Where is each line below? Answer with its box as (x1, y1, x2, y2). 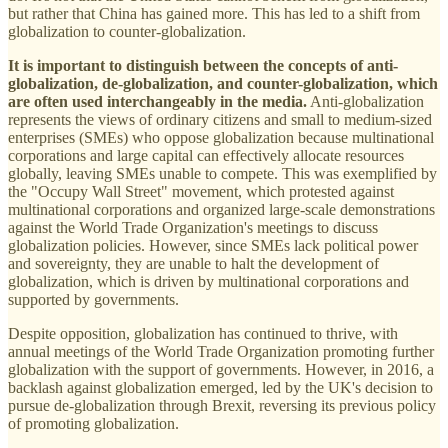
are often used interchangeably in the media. (8, 93, 307, 111)
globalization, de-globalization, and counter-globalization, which (8, 75, 438, 93)
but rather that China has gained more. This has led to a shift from (8, 5, 420, 23)
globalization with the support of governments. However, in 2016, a (8, 361, 434, 379)
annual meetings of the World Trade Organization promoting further (8, 343, 434, 361)
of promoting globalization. (8, 415, 179, 433)
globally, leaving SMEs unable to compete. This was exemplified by (8, 165, 437, 183)
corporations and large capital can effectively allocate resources (8, 147, 404, 165)
